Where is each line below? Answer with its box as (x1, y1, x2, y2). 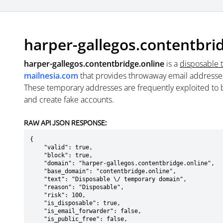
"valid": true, (30, 144, 44, 151)
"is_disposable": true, (30, 200, 44, 207)
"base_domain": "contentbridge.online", (30, 168, 44, 175)
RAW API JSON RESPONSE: (24, 117, 107, 127)
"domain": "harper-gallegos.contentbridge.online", (30, 160, 44, 167)
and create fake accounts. (24, 94, 114, 105)
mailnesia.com (24, 70, 78, 81)
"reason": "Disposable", (30, 184, 44, 191)
